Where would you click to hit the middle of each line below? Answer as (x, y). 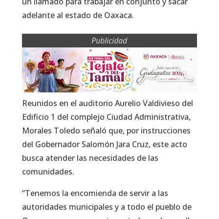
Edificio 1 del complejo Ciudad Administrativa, (106, 117)
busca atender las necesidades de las (90, 158)
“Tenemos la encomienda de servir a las (95, 193)
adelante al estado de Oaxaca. (78, 15)
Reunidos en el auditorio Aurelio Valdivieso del (107, 103)
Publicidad (109, 40)
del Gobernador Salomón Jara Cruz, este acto (104, 144)
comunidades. (48, 171)
